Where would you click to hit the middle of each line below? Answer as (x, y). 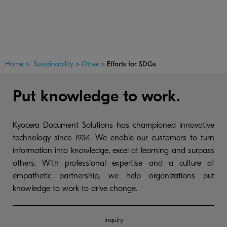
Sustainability (52, 64)
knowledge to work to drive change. (75, 188)
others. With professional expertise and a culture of (113, 163)
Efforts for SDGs (131, 64)
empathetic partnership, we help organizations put (113, 176)
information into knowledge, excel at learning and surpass (113, 150)
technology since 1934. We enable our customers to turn (113, 138)
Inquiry (113, 219)
